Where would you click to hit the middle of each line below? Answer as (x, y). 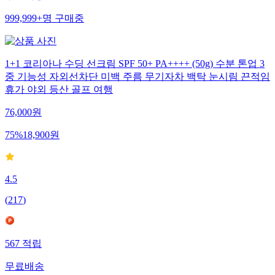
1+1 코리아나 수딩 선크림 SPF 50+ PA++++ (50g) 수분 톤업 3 (135, 69)
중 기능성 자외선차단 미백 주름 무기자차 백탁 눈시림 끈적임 (137, 82)
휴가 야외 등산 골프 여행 (59, 95)
